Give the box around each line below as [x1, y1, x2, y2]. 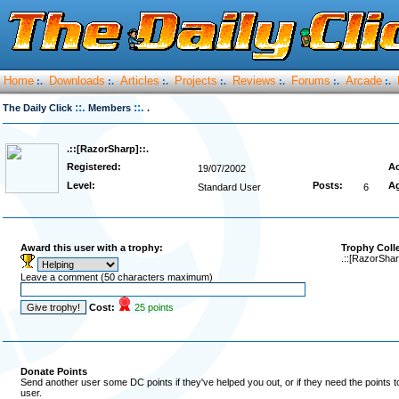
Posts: [313, 180, 343, 191]
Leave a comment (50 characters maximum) [20, 272, 213, 282]
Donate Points [20, 366, 87, 377]
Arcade [346, 74, 382, 87]
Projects [175, 74, 217, 87]
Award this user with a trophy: [20, 242, 163, 253]
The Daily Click [3, 102, 72, 113]
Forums [291, 74, 330, 87]
